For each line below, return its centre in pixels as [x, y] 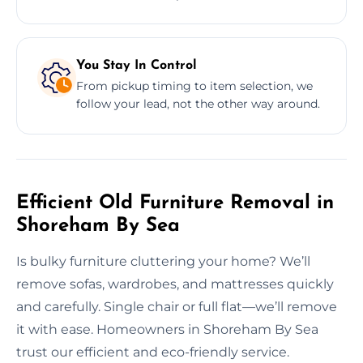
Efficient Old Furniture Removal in [175, 203]
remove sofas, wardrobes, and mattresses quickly [175, 284]
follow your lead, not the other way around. [198, 103]
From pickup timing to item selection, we [194, 85]
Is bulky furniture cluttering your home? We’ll [163, 261]
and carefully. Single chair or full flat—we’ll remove [177, 306]
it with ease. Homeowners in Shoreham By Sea [167, 329]
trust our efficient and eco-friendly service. [153, 352]
